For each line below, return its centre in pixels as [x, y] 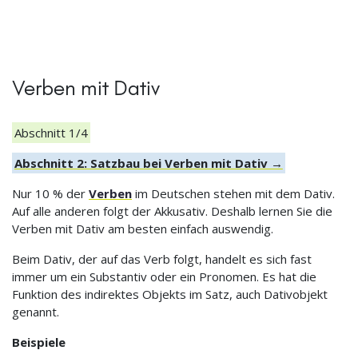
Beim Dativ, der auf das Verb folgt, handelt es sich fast [162, 259]
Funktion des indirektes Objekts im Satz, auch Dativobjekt [170, 294]
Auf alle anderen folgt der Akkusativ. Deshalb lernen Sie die [172, 211]
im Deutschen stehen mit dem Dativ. [233, 193]
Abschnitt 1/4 [51, 132]
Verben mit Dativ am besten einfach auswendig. [143, 228]
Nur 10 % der [50, 193]
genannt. [36, 311]
